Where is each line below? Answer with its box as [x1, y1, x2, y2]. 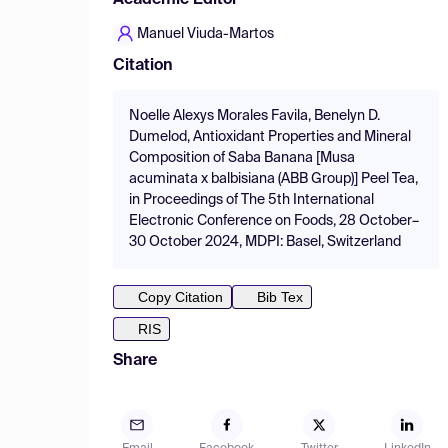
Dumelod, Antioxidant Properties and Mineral [129, 130, 411, 144]
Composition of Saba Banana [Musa [129, 151, 355, 165]
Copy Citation [138, 289, 223, 305]
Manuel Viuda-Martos [137, 27, 274, 41]
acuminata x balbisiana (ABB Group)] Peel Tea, [129, 172, 418, 186]
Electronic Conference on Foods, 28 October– [129, 214, 419, 228]
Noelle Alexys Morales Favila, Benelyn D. [129, 109, 380, 123]
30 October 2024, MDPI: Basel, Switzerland [129, 235, 401, 249]
